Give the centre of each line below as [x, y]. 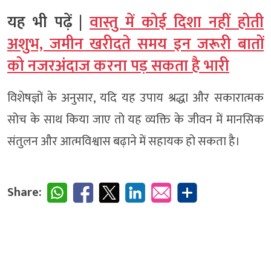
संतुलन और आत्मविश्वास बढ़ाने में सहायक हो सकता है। [124, 141]
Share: [24, 192]
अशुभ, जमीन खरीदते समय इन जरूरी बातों [135, 44]
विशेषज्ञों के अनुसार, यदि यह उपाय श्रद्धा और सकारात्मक [135, 98]
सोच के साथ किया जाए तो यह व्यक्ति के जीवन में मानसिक [135, 119]
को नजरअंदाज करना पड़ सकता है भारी [118, 66]
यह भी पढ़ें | [49, 22]
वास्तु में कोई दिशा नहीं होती [177, 22]
